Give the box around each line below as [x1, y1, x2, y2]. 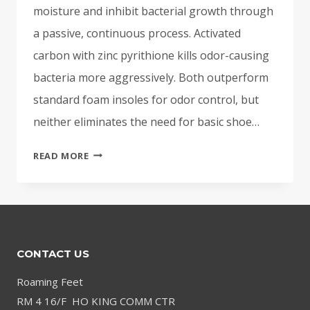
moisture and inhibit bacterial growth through [33, 3, 273, 19]
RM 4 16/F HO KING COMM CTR [17, 293, 175, 308]
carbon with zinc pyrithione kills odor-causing [33, 47, 269, 63]
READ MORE [33, 149, 89, 162]
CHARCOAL [88, 145, 140, 158]
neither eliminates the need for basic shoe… [33, 113, 259, 129]
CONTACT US [17, 246, 89, 260]
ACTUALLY [88, 248, 138, 262]
